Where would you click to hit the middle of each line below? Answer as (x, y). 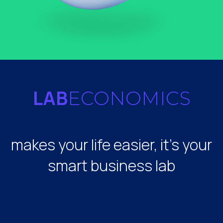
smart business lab (111, 165)
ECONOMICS (129, 98)
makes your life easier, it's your (111, 144)
